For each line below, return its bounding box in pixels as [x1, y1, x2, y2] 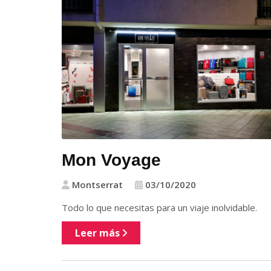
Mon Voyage [62, 151, 161, 170]
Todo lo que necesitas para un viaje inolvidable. [62, 201, 257, 214]
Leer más [75, 226, 122, 240]
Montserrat [70, 178, 123, 191]
